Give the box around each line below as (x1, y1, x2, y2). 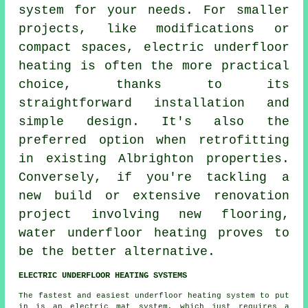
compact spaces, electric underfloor (19, 40, 289, 54)
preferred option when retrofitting (19, 133, 289, 147)
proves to (207, 225, 289, 240)
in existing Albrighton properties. (19, 151, 289, 166)
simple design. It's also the (19, 114, 289, 129)
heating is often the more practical (19, 58, 289, 73)
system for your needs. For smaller (19, 3, 289, 17)
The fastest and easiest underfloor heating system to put (19, 291, 289, 300)
